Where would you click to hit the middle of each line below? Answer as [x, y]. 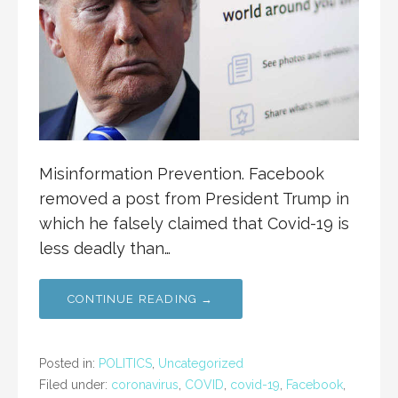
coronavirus [145, 385]
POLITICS [125, 364]
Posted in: [69, 364]
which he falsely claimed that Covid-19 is [194, 224]
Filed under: [75, 385]
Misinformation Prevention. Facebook [182, 174]
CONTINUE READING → [141, 299]
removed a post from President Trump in [194, 199]
